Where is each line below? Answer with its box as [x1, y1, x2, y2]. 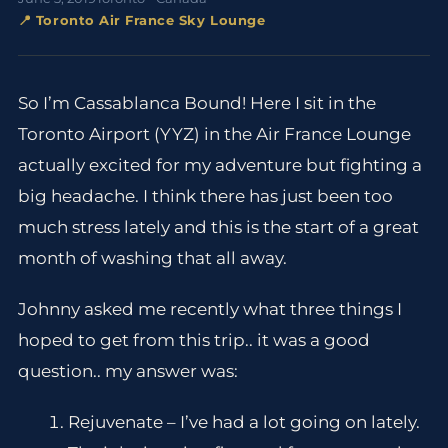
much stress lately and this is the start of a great [17, 217, 419, 237]
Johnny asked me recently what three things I [17, 299, 402, 320]
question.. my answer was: [17, 361, 238, 382]
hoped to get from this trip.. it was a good [17, 330, 370, 351]
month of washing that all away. [17, 248, 287, 268]
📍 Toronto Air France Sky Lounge [17, 12, 266, 28]
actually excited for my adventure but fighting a [17, 155, 422, 175]
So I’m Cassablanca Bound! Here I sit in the [17, 93, 376, 113]
